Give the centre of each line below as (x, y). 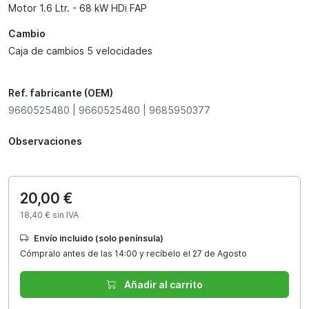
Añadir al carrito (162, 284)
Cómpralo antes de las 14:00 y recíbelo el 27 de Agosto (133, 253)
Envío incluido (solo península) (99, 238)
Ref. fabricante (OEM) (61, 92)
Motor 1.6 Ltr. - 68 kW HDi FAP (78, 8)
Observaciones (45, 141)
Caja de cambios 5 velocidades (80, 50)
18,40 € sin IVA (49, 215)
